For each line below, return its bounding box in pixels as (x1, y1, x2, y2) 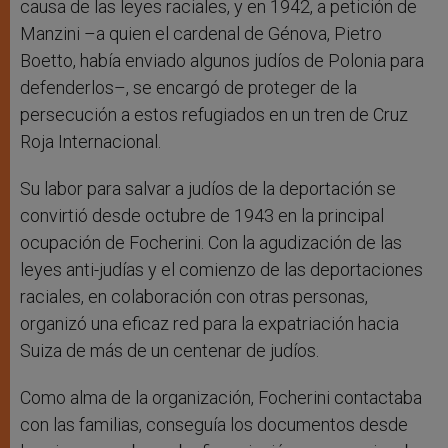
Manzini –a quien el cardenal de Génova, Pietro (20, 23, 382, 45)
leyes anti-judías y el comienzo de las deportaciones (20, 259, 423, 281)
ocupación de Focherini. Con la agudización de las (20, 232, 402, 254)
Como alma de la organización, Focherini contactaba (20, 387, 422, 409)
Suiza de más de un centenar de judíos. (20, 340, 319, 362)
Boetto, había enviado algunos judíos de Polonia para (20, 50, 424, 72)
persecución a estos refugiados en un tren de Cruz (20, 104, 408, 126)
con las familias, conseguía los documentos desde (20, 414, 408, 436)
